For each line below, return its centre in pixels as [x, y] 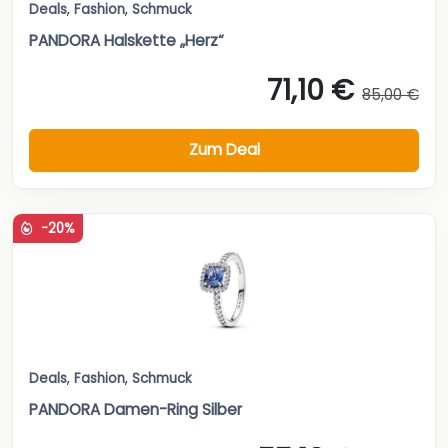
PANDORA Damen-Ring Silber [135, 409]
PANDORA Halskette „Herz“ [126, 40]
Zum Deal [224, 150]
